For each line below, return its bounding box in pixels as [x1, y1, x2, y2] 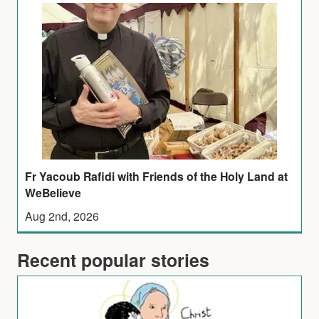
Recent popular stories [17, 246, 209, 273]
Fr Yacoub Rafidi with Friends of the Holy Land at [25, 167, 288, 184]
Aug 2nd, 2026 [25, 207, 100, 224]
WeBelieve [25, 184, 82, 201]
